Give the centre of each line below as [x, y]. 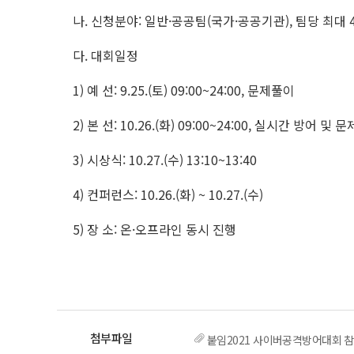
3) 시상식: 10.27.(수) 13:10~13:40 [165, 160]
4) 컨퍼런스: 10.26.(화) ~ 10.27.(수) [168, 194]
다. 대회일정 [105, 55]
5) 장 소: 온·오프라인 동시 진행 [154, 229]
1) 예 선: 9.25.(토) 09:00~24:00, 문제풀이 [184, 90]
